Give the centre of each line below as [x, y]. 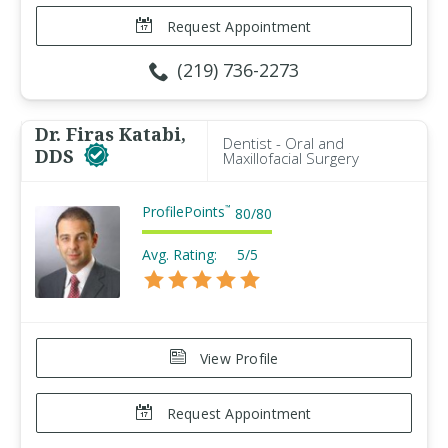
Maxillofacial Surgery [291, 158]
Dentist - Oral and [283, 143]
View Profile [237, 358]
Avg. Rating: [179, 254]
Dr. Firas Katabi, [110, 134]
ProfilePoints [183, 211]
